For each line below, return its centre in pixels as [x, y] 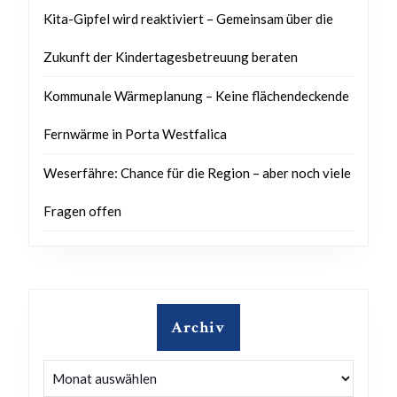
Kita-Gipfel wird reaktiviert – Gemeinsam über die [188, 19]
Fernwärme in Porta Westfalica [135, 134]
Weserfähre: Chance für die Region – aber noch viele [197, 173]
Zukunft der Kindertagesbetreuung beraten [171, 57]
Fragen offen [82, 211]
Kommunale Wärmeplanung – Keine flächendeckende [196, 96]
